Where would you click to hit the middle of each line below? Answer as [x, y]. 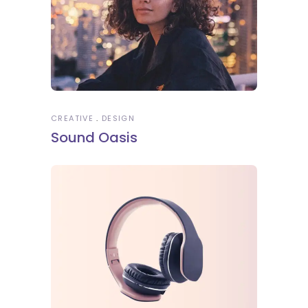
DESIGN [118, 118]
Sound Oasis [94, 137]
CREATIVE [72, 118]
